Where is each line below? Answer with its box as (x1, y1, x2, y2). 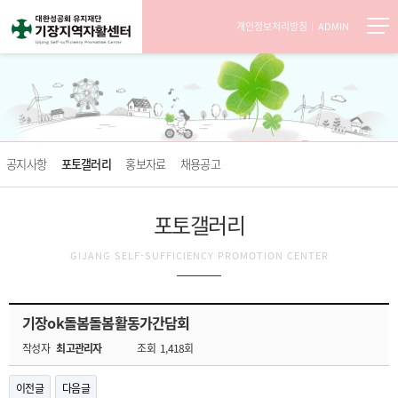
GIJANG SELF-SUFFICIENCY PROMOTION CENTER (69, 248, 329, 263)
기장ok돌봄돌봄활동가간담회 (22, 312, 190, 333)
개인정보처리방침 (235, 19, 307, 34)
